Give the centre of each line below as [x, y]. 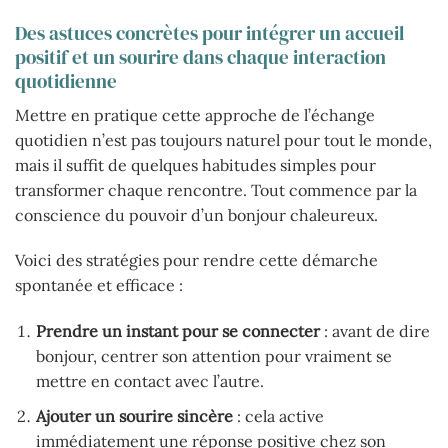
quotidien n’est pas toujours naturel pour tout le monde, [223, 139]
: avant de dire [374, 331]
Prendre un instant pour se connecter [177, 331]
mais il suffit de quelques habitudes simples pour [195, 164]
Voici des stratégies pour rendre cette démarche [196, 260]
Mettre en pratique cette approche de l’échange [195, 114]
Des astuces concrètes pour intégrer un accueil [209, 32]
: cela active [278, 415]
